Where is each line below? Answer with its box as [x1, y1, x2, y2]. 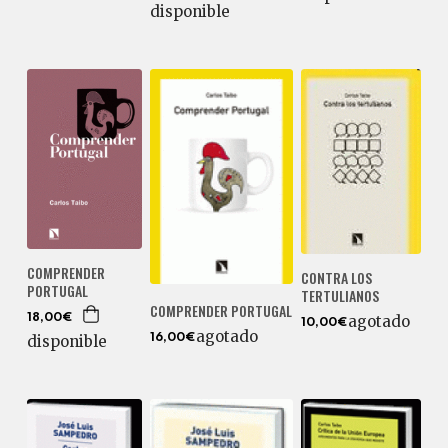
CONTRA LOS [301, 267, 373, 289]
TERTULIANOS [301, 285, 380, 307]
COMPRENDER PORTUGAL [150, 300, 293, 322]
